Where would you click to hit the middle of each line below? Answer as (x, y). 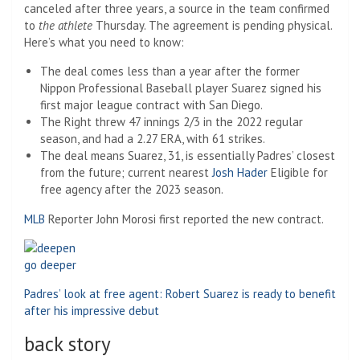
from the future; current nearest (126, 172)
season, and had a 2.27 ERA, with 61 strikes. (153, 138)
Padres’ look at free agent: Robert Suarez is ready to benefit (180, 293)
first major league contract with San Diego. (151, 104)
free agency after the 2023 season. (132, 189)
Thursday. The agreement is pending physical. (212, 25)
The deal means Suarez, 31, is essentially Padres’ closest (188, 155)
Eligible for (298, 172)
